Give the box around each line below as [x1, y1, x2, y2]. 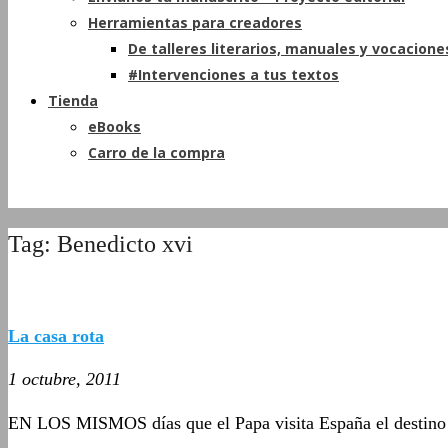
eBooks [88, 117, 141, 136]
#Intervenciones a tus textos [128, 65, 339, 84]
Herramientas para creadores [88, 13, 302, 32]
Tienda [48, 91, 98, 110]
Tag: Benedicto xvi [8, 230, 193, 257]
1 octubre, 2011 [8, 368, 121, 389]
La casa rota [8, 325, 104, 346]
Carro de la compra [88, 143, 225, 162]
